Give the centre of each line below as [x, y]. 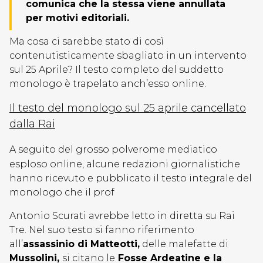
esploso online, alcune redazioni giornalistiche [125, 164]
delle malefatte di [184, 244]
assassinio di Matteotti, [81, 244]
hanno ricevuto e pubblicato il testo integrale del [131, 178]
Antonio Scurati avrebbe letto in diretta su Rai [122, 216]
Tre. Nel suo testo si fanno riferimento [102, 230]
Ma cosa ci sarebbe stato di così [87, 41]
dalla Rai [32, 124]
